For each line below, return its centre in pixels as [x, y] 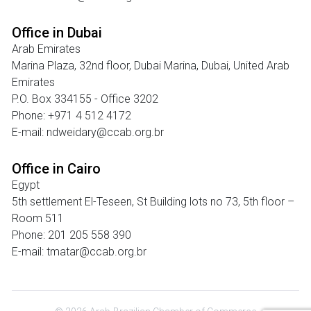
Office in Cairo [56, 169]
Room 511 [38, 218]
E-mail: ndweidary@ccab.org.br [88, 132]
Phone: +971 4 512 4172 [72, 116]
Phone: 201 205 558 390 [72, 235]
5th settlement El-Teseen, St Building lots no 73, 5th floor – [153, 202]
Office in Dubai [57, 33]
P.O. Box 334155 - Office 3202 [85, 99]
